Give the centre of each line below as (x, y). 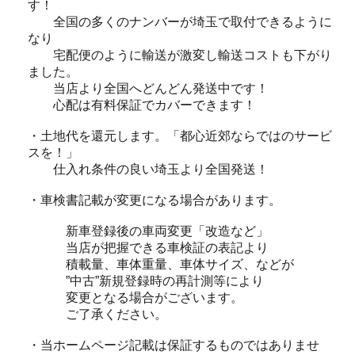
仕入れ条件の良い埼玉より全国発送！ (148, 169)
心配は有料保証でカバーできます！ (142, 105)
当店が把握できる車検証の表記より (148, 247)
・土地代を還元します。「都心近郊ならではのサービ (180, 136)
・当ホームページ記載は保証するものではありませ (174, 345)
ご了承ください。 (97, 314)
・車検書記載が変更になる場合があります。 (155, 200)
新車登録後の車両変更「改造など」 (148, 231)
